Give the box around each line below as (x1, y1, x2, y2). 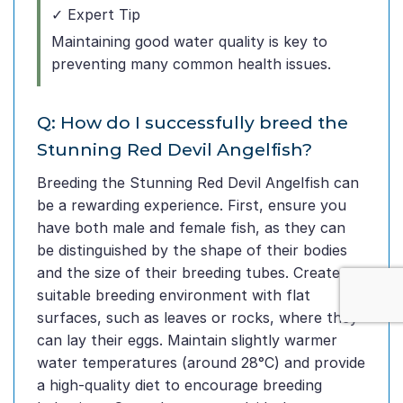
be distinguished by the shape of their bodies (37, 241, 347, 260)
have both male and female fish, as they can (37, 219, 345, 237)
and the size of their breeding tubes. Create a (37, 264, 353, 282)
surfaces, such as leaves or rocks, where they (37, 309, 358, 327)
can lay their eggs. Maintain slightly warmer (37, 331, 337, 350)
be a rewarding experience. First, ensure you (37, 196, 346, 215)
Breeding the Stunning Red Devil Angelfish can (37, 174, 359, 193)
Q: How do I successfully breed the (37, 112, 348, 134)
